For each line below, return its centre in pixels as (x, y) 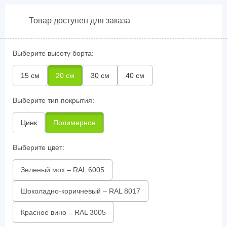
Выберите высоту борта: (53, 53)
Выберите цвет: (39, 148)
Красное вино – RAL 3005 (63, 213)
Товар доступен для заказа (80, 20)
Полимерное (74, 123)
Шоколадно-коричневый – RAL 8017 (81, 191)
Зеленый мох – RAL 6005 (63, 170)
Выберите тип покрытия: (53, 101)
